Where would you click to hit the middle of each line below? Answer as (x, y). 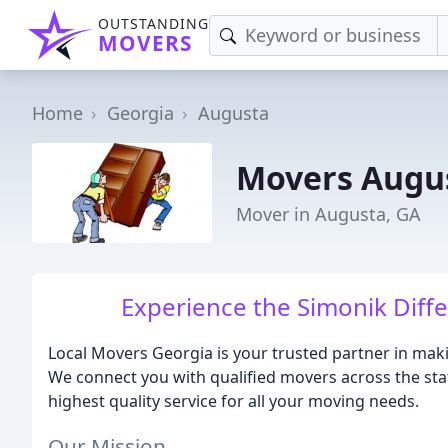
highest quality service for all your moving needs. (233, 401)
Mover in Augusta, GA (328, 213)
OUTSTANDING (153, 23)
